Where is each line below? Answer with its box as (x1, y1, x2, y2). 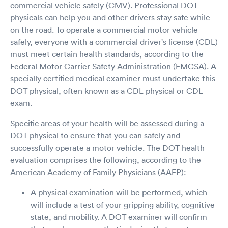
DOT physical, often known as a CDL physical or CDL (10, 85, 203, 96)
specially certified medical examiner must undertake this (10, 73, 215, 83)
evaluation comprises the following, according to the (10, 154, 201, 165)
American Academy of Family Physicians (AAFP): (10, 166, 186, 177)
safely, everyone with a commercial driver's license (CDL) (10, 36, 218, 47)
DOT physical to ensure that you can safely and (10, 130, 180, 140)
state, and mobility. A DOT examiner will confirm (31, 211, 207, 222)
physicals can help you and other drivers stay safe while (10, 12, 210, 22)
